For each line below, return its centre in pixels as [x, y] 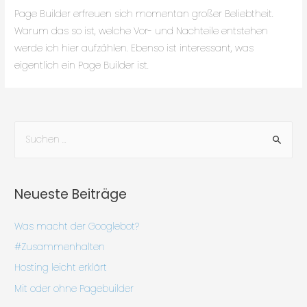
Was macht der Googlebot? [77, 226]
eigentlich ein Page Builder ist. [82, 65]
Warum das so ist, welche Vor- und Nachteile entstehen [142, 31]
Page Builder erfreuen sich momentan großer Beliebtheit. [144, 14]
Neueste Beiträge [71, 194]
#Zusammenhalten [60, 247]
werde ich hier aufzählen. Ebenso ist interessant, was [134, 48]
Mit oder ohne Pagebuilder [74, 288]
